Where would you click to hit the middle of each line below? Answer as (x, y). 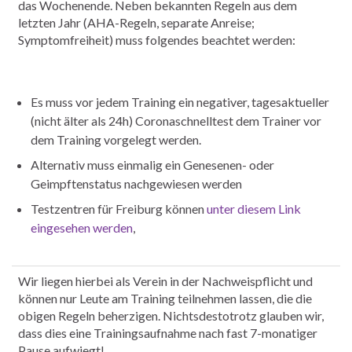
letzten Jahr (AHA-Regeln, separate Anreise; (136, 23)
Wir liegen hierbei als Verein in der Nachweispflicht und (165, 281)
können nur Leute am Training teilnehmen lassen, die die (165, 299)
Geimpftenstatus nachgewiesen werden (136, 184)
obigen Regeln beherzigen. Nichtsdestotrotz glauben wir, (171, 316)
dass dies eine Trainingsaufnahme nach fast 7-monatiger (168, 333)
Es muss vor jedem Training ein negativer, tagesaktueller (180, 102)
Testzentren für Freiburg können (119, 209)
